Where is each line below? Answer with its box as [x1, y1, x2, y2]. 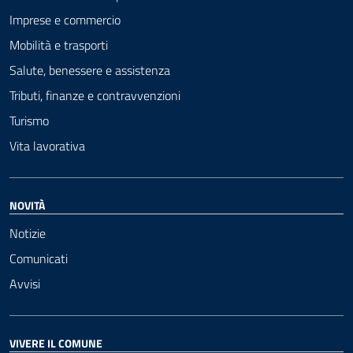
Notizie [9, 224, 46, 243]
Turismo [9, 111, 49, 130]
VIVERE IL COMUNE [9, 335, 102, 351]
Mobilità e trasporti [9, 35, 108, 54]
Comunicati [9, 249, 68, 268]
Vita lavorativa [9, 136, 85, 155]
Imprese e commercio [9, 10, 121, 29]
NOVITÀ [9, 197, 45, 214]
